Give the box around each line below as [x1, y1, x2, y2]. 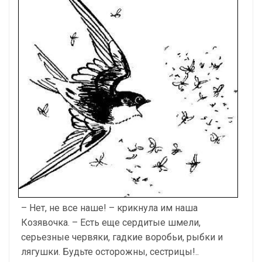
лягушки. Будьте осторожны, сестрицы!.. [21, 246, 199, 257]
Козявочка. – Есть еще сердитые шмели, [21, 216, 201, 228]
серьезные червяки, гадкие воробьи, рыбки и [21, 231, 223, 243]
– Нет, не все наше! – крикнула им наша [21, 202, 198, 213]
